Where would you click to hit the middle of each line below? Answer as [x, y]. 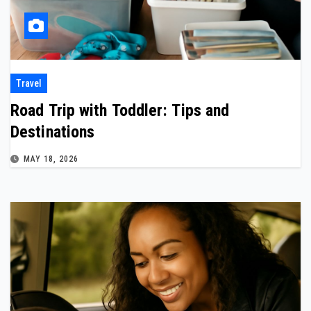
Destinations [53, 132]
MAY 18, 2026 [51, 159]
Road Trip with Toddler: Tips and [120, 110]
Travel [29, 83]
